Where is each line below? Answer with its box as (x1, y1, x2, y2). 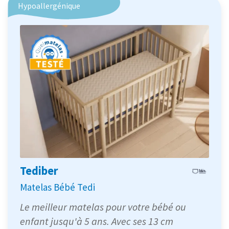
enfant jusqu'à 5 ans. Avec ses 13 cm (20, 214, 173, 227)
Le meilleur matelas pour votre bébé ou (20, 200, 186, 213)
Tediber (20, 163, 58, 178)
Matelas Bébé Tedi (20, 180, 95, 193)
